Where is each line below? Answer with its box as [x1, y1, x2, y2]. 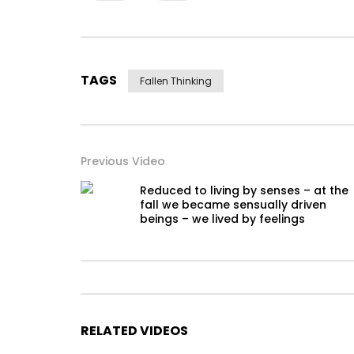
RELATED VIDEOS [81, 322, 188, 341]
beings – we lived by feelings [140, 211, 305, 228]
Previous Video [81, 153, 165, 170]
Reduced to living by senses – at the [140, 183, 348, 199]
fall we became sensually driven [140, 197, 326, 213]
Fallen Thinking [140, 74, 212, 88]
